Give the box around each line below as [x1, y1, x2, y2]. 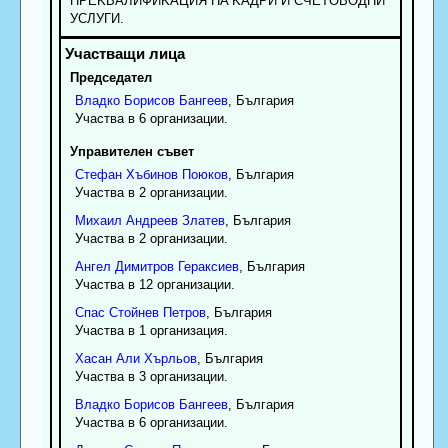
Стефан [74, 166, 122, 182]
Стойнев [108, 304, 159, 320]
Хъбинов [125, 166, 178, 182]
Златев [181, 212, 225, 228]
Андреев [125, 212, 178, 228]
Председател [69, 69, 152, 85]
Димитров [114, 258, 174, 274]
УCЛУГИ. [69, 10, 124, 26]
